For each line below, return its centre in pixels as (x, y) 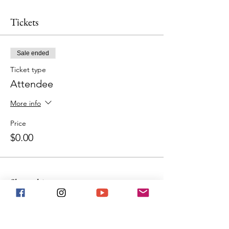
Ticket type (28, 70)
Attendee (32, 84)
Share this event (41, 183)
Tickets (24, 22)
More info (26, 103)
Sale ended (33, 53)
